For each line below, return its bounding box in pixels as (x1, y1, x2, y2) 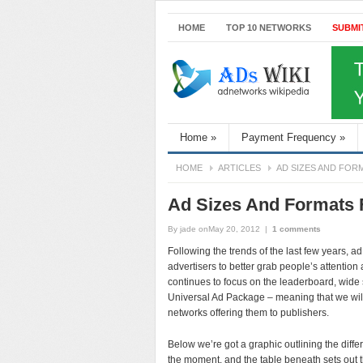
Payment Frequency (241, 131, 336, 143)
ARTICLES (218, 163, 261, 173)
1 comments (272, 224, 321, 233)
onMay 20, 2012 (199, 224, 260, 233)
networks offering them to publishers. (168, 307, 329, 318)
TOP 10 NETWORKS (226, 23, 311, 32)
